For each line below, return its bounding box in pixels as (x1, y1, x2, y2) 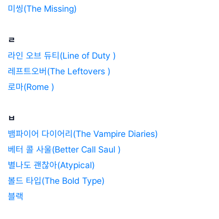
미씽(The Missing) (8, 3, 77, 14)
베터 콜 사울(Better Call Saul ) (8, 144, 121, 154)
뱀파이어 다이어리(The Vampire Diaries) (8, 128, 158, 139)
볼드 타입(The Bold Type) (8, 175, 105, 186)
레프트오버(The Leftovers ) (8, 66, 110, 76)
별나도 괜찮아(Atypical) (8, 159, 95, 170)
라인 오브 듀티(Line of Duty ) (8, 50, 116, 61)
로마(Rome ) (8, 81, 54, 92)
